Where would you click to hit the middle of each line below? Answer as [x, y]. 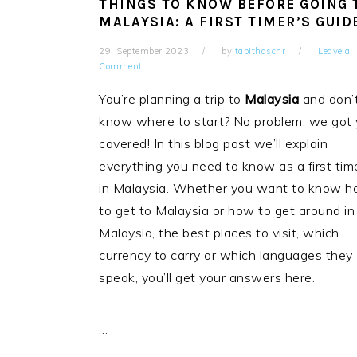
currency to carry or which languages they [226, 255]
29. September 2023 [144, 51]
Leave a [334, 51]
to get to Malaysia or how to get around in [227, 211]
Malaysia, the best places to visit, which [219, 233]
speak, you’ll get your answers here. [207, 278]
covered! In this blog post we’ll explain [213, 144]
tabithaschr [260, 51]
